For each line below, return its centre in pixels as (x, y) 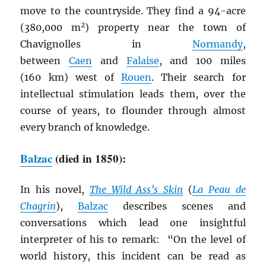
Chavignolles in (106, 44)
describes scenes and (177, 206)
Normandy (217, 44)
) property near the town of (165, 28)
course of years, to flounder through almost (133, 111)
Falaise (142, 61)
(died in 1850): (89, 159)
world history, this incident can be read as (133, 256)
